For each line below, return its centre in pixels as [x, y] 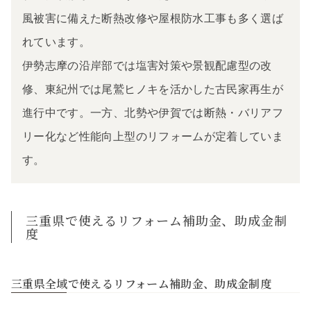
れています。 [57, 42]
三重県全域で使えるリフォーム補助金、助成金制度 [142, 283]
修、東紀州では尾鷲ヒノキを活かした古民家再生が [153, 89]
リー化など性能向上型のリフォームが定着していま [153, 136]
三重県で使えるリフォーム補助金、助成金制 [157, 220]
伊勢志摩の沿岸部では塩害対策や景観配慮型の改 [147, 65]
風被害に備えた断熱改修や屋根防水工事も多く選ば [153, 18]
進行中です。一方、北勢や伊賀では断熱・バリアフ [153, 112]
